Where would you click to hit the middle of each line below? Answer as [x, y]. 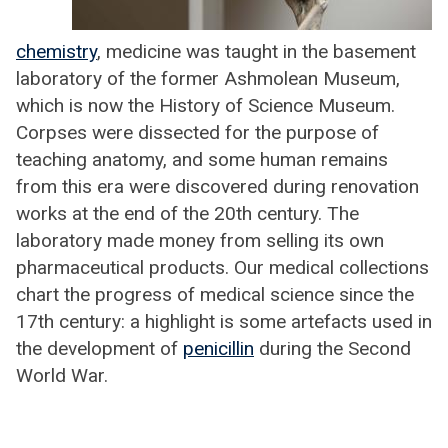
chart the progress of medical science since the [215, 294]
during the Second [332, 348]
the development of [99, 348]
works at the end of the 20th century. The [187, 213]
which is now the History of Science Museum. [205, 105]
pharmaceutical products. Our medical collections [222, 267]
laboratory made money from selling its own [200, 240]
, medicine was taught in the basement [256, 51]
